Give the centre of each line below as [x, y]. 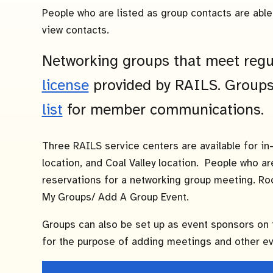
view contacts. [75, 30]
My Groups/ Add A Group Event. [115, 197]
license [65, 86]
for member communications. [163, 110]
